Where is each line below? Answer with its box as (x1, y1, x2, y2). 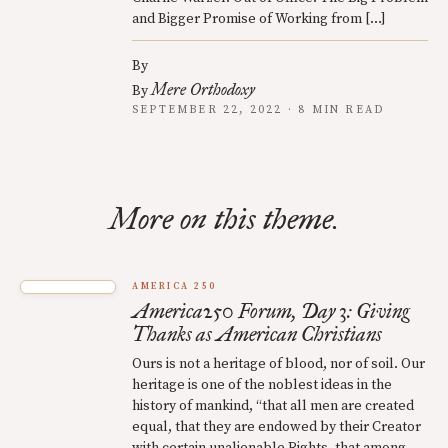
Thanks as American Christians (132, 321, 382, 346)
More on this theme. (109, 200, 339, 237)
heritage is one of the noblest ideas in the (132, 375, 392, 394)
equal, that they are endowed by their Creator (132, 417, 421, 436)
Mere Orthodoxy (151, 79, 255, 99)
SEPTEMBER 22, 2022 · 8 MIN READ (132, 102, 385, 117)
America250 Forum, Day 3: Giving (132, 298, 410, 323)
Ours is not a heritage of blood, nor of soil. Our (132, 354, 425, 373)
